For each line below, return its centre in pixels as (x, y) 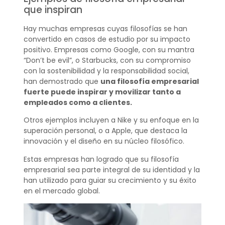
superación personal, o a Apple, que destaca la (105, 131)
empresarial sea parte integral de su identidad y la (111, 170)
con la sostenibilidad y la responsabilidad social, (106, 71)
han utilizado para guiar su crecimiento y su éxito (110, 180)
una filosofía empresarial (149, 81)
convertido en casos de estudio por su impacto (107, 39)
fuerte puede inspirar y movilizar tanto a (102, 92)
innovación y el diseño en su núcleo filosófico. (104, 141)
